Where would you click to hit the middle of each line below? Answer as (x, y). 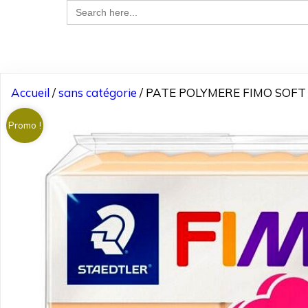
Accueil (30, 93)
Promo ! (24, 125)
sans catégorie (98, 93)
